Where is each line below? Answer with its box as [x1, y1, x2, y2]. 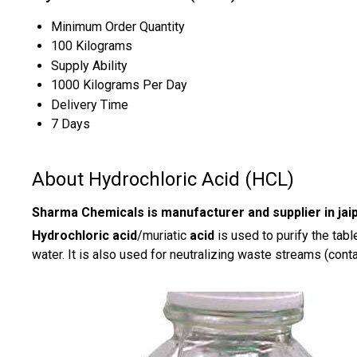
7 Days [51, 116, 90, 131]
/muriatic [137, 228, 190, 244]
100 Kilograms [51, 37, 132, 53]
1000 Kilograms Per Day [51, 76, 187, 92]
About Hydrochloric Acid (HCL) [32, 167, 294, 190]
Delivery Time [51, 96, 128, 112]
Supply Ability [51, 57, 127, 73]
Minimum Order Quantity [51, 18, 185, 34]
